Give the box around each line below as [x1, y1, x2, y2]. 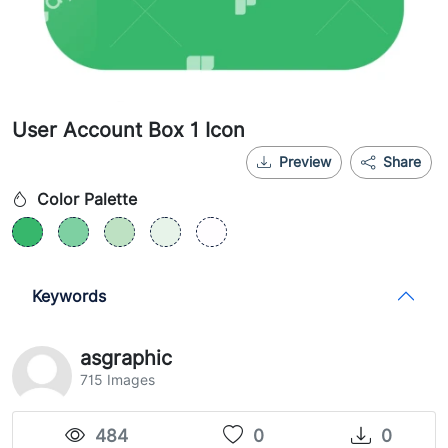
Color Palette [32, 190, 137, 209]
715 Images [80, 372, 155, 388]
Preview [279, 154, 331, 170]
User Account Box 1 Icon [12, 118, 245, 142]
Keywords [32, 286, 106, 306]
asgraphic [80, 346, 172, 370]
